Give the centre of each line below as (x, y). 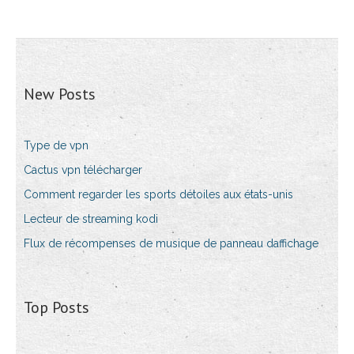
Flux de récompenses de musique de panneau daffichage (171, 244)
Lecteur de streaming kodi (91, 219)
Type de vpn (56, 146)
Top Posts (56, 308)
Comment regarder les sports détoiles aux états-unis (158, 195)
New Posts (60, 94)
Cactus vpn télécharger (83, 170)
